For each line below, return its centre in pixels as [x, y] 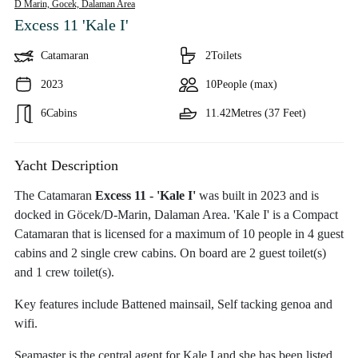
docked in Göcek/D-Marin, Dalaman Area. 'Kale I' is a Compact [176, 215]
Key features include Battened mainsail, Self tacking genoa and [173, 304]
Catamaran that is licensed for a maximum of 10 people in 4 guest [179, 234]
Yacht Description [66, 165]
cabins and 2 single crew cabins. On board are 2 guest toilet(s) [170, 253]
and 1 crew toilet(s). [64, 272]
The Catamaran [55, 195]
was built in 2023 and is [257, 195]
